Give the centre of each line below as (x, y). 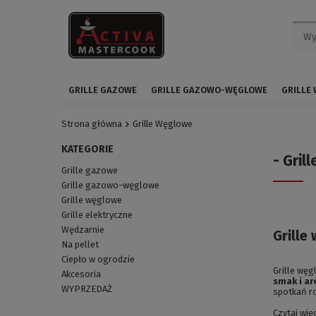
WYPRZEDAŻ (87, 288)
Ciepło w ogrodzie (98, 259)
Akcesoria (81, 274)
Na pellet (80, 244)
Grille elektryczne (97, 214)
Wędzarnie (83, 229)
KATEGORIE (87, 149)
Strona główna (92, 124)
